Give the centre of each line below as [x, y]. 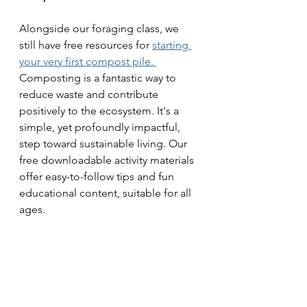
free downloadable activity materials [108, 160]
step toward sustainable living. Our [105, 144]
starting [172, 45]
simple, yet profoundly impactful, [101, 127]
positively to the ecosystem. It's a [100, 111]
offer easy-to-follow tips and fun [98, 176]
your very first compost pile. [88, 61]
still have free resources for [86, 45]
